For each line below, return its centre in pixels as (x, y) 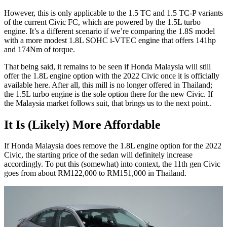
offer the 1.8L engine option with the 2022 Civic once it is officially (112, 75)
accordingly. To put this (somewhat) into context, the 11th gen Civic (112, 164)
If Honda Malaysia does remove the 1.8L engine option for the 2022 (113, 146)
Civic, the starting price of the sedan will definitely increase (98, 155)
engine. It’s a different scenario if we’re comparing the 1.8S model (109, 31)
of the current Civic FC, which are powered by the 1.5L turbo (102, 22)
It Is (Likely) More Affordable (82, 124)
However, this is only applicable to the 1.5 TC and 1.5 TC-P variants (113, 13)
